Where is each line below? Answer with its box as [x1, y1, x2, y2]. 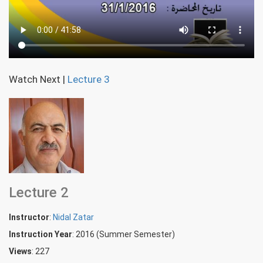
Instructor [9, 213, 49, 222]
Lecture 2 [9, 184, 69, 201]
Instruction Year [9, 230, 72, 240]
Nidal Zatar [53, 213, 94, 222]
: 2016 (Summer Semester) [72, 230, 175, 240]
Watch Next [9, 73, 60, 86]
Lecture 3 [68, 73, 109, 86]
